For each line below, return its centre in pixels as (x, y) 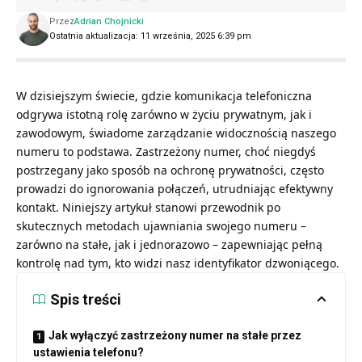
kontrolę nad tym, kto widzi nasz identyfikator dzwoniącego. (178, 263)
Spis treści (86, 299)
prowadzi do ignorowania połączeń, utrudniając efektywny (175, 188)
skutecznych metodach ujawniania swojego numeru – (161, 225)
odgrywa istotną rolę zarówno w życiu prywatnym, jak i (164, 114)
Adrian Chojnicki (109, 21)
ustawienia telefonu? (88, 352)
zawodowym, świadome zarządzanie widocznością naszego (176, 133)
